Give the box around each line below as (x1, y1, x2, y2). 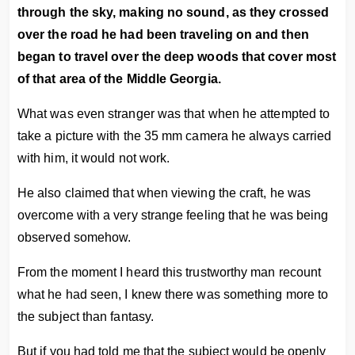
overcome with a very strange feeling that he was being (17, 208, 329, 222)
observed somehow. (17, 231, 132, 244)
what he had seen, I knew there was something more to (17, 288, 329, 301)
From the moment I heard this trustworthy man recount (17, 265, 322, 279)
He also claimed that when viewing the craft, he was (17, 186, 311, 200)
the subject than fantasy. (17, 310, 155, 323)
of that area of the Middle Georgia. (17, 72, 221, 86)
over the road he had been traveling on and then (17, 28, 309, 41)
